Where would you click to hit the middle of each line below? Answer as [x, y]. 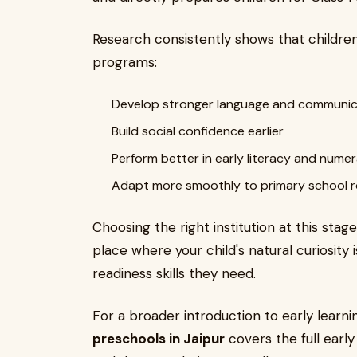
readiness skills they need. [174, 273]
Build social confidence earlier [198, 131]
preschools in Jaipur [159, 339]
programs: [125, 62]
